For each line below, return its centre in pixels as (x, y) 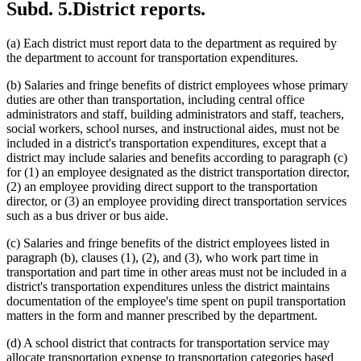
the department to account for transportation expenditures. (152, 57)
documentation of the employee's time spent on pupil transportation (176, 301)
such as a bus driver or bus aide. (87, 215)
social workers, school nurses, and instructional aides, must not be (173, 128)
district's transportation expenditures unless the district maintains (168, 286)
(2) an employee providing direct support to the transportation (162, 186)
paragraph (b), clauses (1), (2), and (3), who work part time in (162, 257)
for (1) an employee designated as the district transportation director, (178, 172)
